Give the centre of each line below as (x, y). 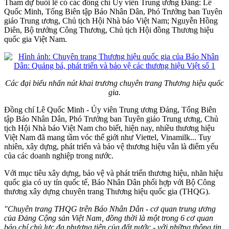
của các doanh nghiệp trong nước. (59, 155)
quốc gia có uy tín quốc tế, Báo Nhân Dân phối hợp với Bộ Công (110, 182)
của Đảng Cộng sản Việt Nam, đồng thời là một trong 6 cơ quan (109, 218)
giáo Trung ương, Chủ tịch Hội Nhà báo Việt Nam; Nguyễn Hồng (111, 20)
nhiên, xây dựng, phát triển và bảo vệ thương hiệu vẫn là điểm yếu (111, 146)
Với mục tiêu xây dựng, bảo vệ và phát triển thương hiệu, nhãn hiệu (113, 173)
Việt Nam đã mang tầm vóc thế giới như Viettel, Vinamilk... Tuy (108, 137)
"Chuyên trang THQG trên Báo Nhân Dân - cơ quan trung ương (110, 209)
